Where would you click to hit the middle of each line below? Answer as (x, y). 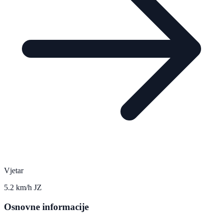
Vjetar (14, 171)
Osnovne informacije (46, 207)
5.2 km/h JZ (23, 188)
